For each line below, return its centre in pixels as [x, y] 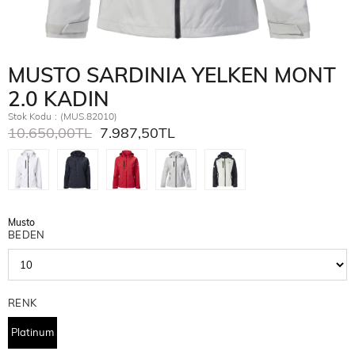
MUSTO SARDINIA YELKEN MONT [172, 75]
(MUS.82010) [89, 116]
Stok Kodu [30, 116]
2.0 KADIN [59, 99]
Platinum [32, 332]
